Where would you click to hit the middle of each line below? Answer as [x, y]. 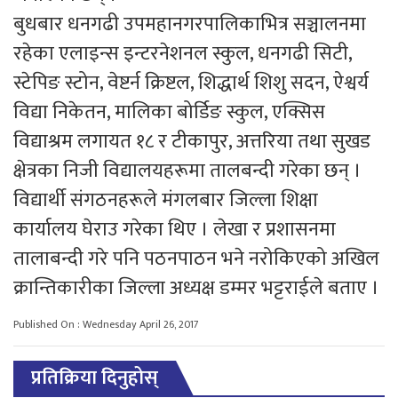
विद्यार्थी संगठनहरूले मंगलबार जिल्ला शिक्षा [166, 200]
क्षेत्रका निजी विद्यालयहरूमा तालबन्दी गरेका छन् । [187, 171]
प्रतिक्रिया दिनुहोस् [95, 378]
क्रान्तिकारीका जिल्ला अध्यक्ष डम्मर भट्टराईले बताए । [196, 288]
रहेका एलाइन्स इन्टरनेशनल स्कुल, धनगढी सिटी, [183, 53]
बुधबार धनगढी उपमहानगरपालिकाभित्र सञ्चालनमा [190, 24]
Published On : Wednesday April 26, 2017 [106, 324]
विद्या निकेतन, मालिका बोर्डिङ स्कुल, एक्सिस [169, 112]
